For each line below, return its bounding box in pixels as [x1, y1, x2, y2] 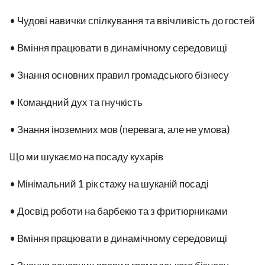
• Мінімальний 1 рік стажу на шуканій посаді [9, 177, 209, 190]
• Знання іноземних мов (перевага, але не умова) [9, 123, 230, 135]
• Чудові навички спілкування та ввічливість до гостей [9, 14, 255, 27]
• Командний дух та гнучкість [9, 96, 143, 108]
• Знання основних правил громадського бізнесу [9, 69, 229, 81]
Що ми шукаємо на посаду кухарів [9, 150, 163, 163]
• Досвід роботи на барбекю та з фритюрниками [9, 205, 228, 217]
